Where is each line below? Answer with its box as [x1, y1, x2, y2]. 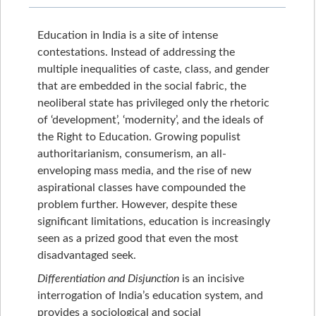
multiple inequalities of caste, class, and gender [37, 63, 269, 75]
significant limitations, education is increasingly [37, 216, 270, 228]
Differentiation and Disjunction [37, 273, 179, 285]
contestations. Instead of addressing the [37, 47, 235, 59]
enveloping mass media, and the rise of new [37, 165, 252, 177]
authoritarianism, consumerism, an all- [37, 148, 226, 160]
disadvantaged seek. [37, 250, 136, 262]
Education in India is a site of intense [37, 30, 218, 42]
